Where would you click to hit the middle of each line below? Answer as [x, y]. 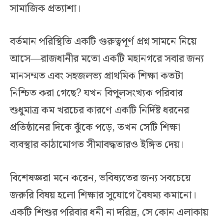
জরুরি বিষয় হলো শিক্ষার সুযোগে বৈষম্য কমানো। [103, 195]
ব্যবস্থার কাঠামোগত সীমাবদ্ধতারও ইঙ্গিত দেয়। [97, 145]
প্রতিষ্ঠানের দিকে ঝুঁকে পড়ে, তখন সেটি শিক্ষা [95, 128]
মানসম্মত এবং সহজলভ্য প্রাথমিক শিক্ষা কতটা [96, 76]
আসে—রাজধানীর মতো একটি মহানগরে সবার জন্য [107, 59]
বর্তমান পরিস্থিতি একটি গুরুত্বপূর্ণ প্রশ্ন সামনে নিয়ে [103, 42]
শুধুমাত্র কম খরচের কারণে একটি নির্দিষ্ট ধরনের [99, 111]
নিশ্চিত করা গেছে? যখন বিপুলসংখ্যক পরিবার [96, 94]
